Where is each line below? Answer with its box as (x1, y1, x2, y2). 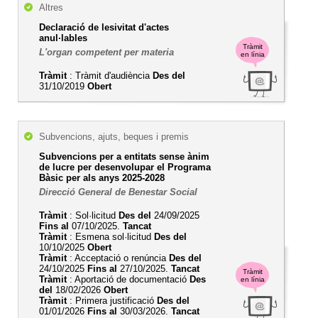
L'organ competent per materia (39, 47, 174, 57)
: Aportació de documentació (67, 274, 190, 285)
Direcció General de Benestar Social (39, 187, 197, 197)
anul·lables (39, 33, 87, 43)
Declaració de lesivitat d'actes (39, 22, 169, 33)
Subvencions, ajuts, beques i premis (39, 131, 189, 142)
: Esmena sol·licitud (67, 231, 154, 242)
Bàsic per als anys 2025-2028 (39, 172, 165, 183)
